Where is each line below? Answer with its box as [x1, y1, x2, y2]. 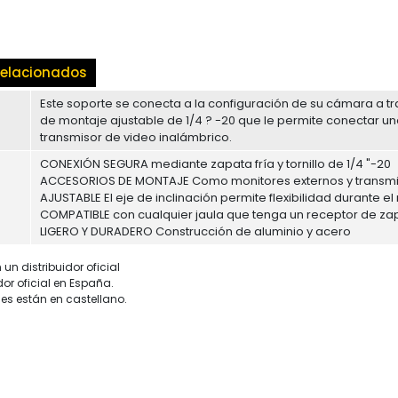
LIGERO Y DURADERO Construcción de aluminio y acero [40, 223, 351, 240]
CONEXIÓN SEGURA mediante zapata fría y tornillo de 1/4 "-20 [40, 155, 391, 172]
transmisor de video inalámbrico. [40, 129, 232, 146]
